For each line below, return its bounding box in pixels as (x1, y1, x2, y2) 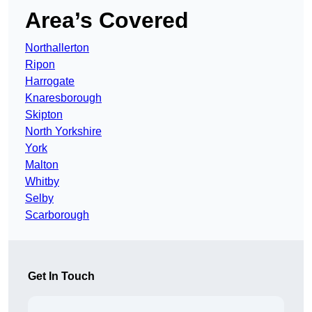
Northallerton (25, 42, 89, 54)
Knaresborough (25, 92, 102, 104)
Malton (25, 159, 58, 171)
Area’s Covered (25, 8, 189, 33)
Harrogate (25, 75, 75, 88)
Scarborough (25, 209, 89, 221)
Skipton (25, 109, 63, 121)
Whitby (25, 175, 59, 188)
